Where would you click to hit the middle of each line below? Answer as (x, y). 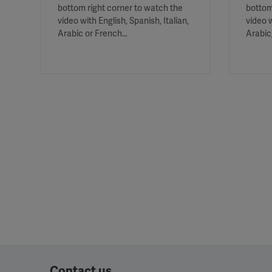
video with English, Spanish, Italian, (123, 21)
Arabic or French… (93, 34)
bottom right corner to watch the (120, 8)
